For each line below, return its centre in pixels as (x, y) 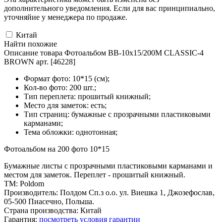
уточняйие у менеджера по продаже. (66, 17)
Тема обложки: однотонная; (71, 132)
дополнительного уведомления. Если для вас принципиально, (110, 8)
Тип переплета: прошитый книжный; (87, 96)
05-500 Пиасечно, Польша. (49, 201)
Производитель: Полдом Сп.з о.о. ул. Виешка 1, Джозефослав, (109, 192)
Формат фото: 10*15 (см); (67, 78)
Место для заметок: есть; (65, 105)
